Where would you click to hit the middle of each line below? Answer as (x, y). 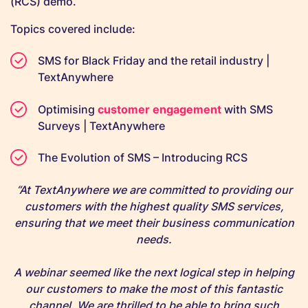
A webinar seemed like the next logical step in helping (154, 272)
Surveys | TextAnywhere (103, 125)
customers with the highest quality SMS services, (154, 206)
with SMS (247, 109)
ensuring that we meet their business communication (154, 222)
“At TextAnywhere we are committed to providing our (154, 189)
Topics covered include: (73, 29)
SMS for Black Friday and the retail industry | (154, 61)
